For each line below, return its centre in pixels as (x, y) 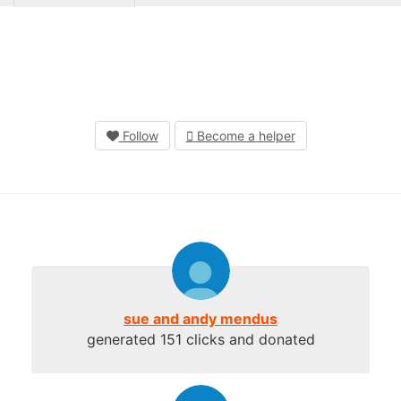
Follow (138, 135)
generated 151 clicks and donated (200, 339)
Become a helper (244, 135)
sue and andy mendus (200, 318)
